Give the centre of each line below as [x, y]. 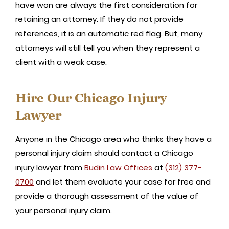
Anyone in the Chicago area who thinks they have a [113, 139]
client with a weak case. [61, 62]
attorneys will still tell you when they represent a [108, 48]
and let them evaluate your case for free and [122, 181]
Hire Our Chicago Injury [91, 98]
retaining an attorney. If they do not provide [99, 19]
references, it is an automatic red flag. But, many [109, 33]
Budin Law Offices [118, 167]
